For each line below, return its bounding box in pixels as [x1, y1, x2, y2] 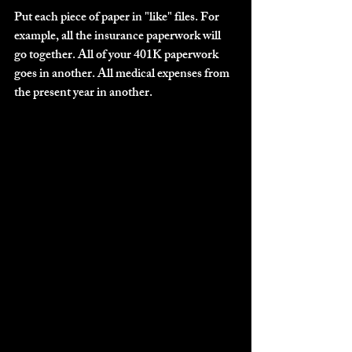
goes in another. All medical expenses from [14, 63, 232, 86]
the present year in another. [14, 82, 152, 105]
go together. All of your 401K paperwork [14, 44, 221, 68]
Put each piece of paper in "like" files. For [14, 6, 222, 30]
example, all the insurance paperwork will [14, 25, 223, 49]
